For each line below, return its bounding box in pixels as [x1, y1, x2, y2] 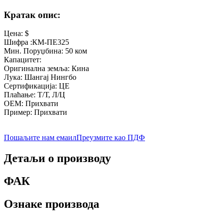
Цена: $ [4, 29, 29, 38]
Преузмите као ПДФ [76, 133, 145, 142]
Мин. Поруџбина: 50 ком [4, 47, 87, 55]
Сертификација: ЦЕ [4, 82, 70, 91]
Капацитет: [4, 55, 41, 64]
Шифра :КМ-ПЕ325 [4, 38, 69, 47]
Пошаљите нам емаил [4, 133, 76, 142]
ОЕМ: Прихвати [4, 99, 58, 108]
